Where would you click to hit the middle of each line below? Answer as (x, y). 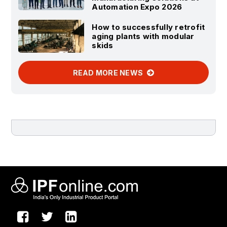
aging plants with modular (143, 36)
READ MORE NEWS (109, 73)
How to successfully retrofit (148, 27)
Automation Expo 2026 (137, 7)
